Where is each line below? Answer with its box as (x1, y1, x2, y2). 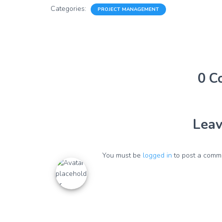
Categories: (51, 4, 88, 13)
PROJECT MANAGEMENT (98, 6, 159, 13)
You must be (102, 151, 143, 160)
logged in (143, 151, 172, 160)
